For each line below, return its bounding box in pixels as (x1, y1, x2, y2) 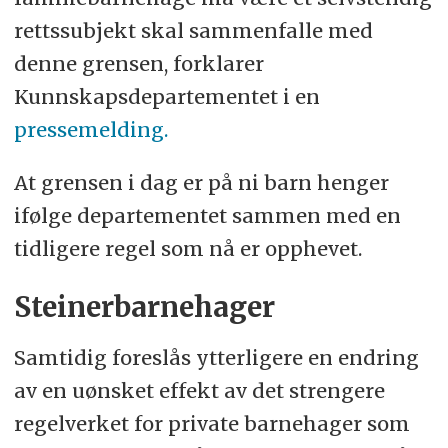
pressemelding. (13, 117, 168, 143)
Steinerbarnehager (13, 289, 275, 325)
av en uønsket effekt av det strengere (13, 377, 385, 403)
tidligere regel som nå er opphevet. (13, 235, 362, 261)
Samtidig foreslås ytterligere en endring (13, 344, 419, 370)
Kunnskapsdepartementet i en (13, 84, 320, 110)
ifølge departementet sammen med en (13, 202, 401, 228)
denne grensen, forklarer (13, 51, 264, 77)
